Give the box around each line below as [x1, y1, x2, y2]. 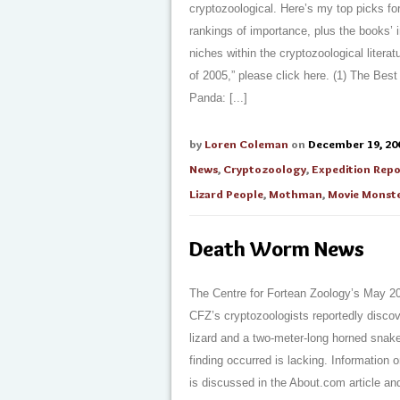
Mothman [269, 187, 322, 201]
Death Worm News [189, 236, 364, 262]
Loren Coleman [204, 137, 288, 151]
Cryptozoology [223, 162, 306, 176]
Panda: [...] [189, 91, 247, 104]
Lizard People [189, 187, 263, 201]
